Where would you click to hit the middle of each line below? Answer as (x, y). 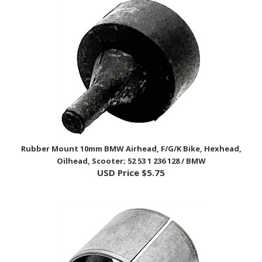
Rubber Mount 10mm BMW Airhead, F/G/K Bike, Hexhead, (131, 132)
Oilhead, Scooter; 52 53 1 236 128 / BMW (131, 144)
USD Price (118, 156)
